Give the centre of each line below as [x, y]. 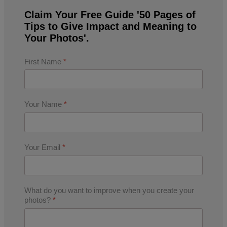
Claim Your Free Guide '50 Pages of [110, 14]
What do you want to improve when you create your [109, 190]
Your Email [43, 147]
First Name [44, 61]
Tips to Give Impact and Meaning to [110, 26]
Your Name [44, 104]
